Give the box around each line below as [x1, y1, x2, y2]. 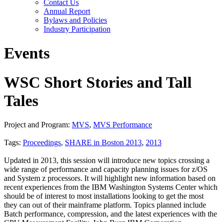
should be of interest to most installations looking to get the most [4, 192, 204, 201]
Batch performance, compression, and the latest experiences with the [4, 210, 217, 219]
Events [4, 44, 50, 62]
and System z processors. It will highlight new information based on [4, 174, 216, 183]
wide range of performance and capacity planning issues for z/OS [4, 165, 208, 174]
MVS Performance [93, 120, 152, 129]
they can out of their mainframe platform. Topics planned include [4, 201, 206, 210]
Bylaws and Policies [44, 16, 107, 24]
